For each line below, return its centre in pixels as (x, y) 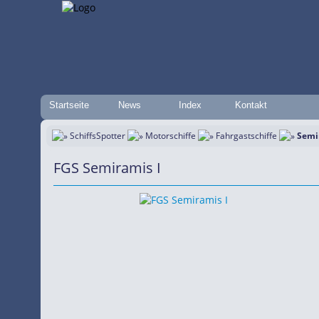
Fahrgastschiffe (246, 136)
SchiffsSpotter (98, 136)
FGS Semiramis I (107, 168)
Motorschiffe (171, 136)
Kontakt (251, 105)
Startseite (69, 105)
